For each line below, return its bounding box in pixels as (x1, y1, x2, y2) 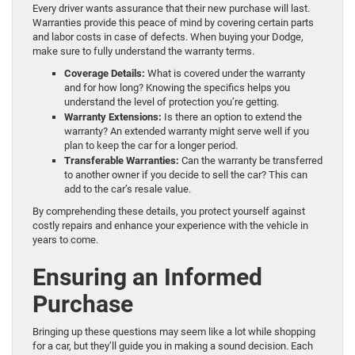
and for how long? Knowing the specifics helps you (64, 81, 290, 94)
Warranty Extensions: (64, 110, 164, 123)
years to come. (32, 233, 98, 246)
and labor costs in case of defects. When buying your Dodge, (32, 30, 303, 43)
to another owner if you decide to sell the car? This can (64, 168, 307, 181)
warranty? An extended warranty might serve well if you (64, 124, 309, 137)
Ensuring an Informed (32, 262, 262, 291)
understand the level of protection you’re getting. (64, 95, 279, 108)
